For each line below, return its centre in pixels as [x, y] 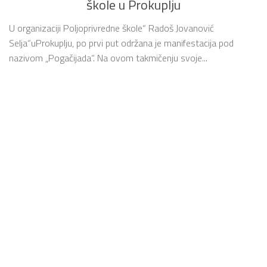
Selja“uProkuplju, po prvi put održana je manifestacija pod [121, 43]
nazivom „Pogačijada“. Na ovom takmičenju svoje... [108, 58]
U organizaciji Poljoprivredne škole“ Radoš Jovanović [111, 28]
